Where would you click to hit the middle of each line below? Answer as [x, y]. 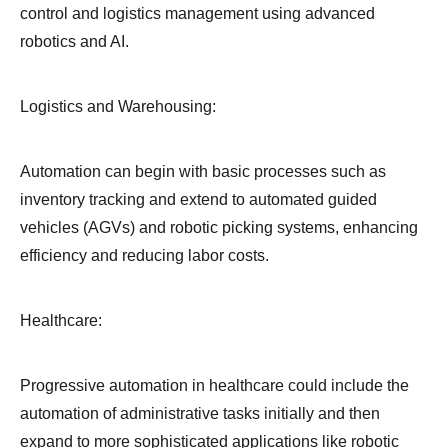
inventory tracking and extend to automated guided [198, 200]
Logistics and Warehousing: [118, 107]
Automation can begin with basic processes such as [203, 172]
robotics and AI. [74, 42]
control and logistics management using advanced [197, 14]
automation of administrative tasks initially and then [200, 414]
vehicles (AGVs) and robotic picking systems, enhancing [219, 228]
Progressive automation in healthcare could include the [214, 386]
